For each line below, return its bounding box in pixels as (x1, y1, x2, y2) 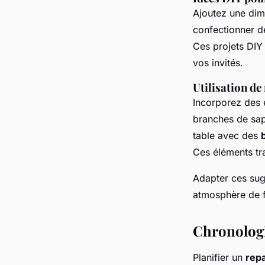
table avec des (193, 130, 261, 141)
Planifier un (193, 251, 245, 263)
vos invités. (193, 57, 243, 69)
